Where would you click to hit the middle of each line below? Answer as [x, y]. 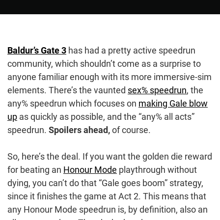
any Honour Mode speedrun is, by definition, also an [108, 209]
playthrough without [157, 169]
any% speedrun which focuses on [73, 103]
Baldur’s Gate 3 [37, 50]
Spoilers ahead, [80, 130]
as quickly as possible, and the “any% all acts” [106, 116]
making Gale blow [173, 103]
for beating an [35, 169]
